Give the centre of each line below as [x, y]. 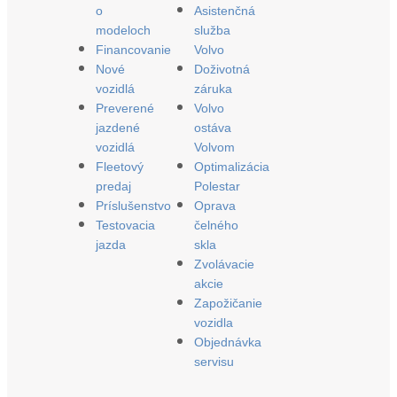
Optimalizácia [231, 166]
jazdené [118, 127]
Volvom [214, 147]
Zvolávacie [224, 264]
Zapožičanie [228, 303]
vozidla [213, 322]
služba [212, 30]
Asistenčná [224, 10]
